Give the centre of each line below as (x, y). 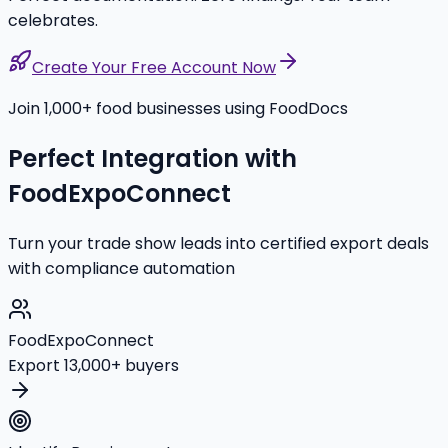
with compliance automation (121, 269)
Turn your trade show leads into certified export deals (218, 244)
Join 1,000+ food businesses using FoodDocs (178, 109)
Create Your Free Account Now (154, 68)
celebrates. (53, 21)
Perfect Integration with (152, 159)
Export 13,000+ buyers (93, 366)
